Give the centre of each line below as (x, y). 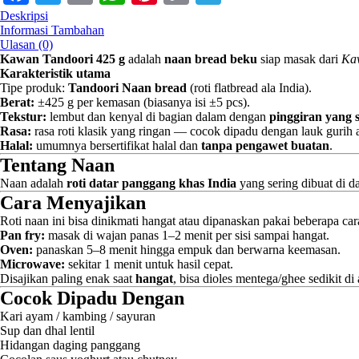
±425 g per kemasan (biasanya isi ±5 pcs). (142, 102)
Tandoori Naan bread (127, 88)
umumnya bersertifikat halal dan (117, 145)
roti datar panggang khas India (151, 183)
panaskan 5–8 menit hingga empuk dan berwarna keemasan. (187, 250)
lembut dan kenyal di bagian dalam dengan (158, 117)
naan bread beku (211, 59)
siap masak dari (299, 59)
